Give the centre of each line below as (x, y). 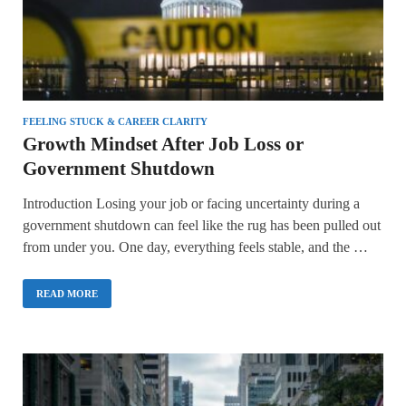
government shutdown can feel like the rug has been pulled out (202, 225)
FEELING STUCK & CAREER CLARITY (115, 121)
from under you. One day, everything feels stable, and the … (195, 246)
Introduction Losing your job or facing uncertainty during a (191, 203)
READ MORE (67, 293)
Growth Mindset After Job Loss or (163, 144)
